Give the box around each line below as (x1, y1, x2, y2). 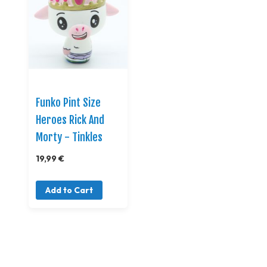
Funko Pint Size (36, 96, 101, 109)
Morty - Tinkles (36, 131, 103, 144)
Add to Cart (45, 185, 93, 195)
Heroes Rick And (36, 113, 104, 126)
